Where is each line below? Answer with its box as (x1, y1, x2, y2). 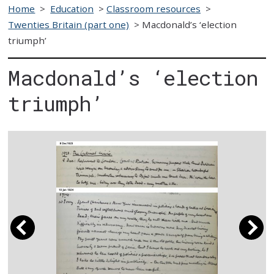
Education (50, 2, 94, 15)
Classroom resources (106, 2, 201, 15)
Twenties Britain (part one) (8, 18, 130, 31)
